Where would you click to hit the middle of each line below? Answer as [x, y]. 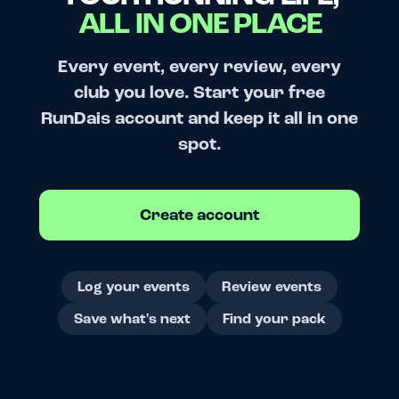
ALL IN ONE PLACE [199, 24]
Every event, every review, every [199, 67]
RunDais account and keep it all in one [199, 118]
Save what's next [132, 318]
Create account [199, 215]
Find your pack [274, 318]
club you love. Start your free [199, 93]
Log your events [134, 286]
